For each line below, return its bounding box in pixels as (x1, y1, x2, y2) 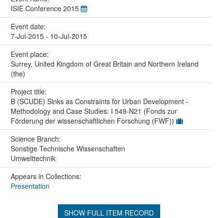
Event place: (10, 49, 51, 59)
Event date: (10, 21, 48, 31)
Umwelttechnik (10, 153, 55, 163)
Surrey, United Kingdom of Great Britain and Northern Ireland (10, 58, 199, 69)
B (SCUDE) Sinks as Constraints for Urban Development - (10, 96, 188, 106)
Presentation (10, 181, 50, 191)
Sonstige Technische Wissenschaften (10, 143, 125, 153)
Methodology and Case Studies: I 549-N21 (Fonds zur (10, 106, 177, 116)
